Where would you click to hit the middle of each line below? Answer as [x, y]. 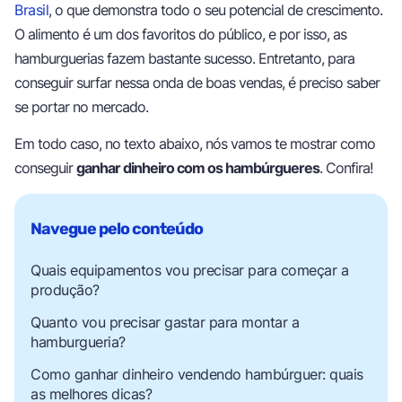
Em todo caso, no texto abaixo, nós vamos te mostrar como [195, 144]
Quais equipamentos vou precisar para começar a [189, 270]
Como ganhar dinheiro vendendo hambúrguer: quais [197, 374]
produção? [65, 289]
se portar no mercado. [81, 107]
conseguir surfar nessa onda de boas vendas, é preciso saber [197, 83]
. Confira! [346, 168]
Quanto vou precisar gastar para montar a [165, 322]
